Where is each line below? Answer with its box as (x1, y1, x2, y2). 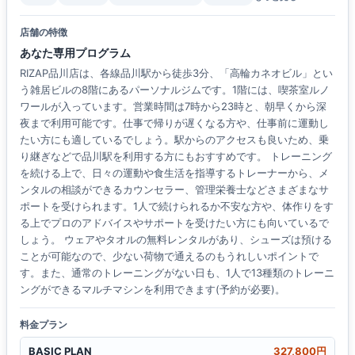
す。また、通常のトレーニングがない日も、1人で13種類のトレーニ (20, 266, 334, 280)
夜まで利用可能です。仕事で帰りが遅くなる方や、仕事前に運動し (20, 116, 329, 130)
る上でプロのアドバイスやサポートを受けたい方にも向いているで (20, 216, 329, 230)
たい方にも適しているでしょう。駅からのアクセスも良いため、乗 (20, 133, 329, 147)
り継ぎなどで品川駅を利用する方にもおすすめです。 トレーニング (20, 150, 332, 163)
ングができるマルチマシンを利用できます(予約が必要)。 (20, 283, 285, 296)
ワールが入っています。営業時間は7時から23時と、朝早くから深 (20, 100, 326, 113)
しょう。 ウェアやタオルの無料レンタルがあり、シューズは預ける (20, 233, 332, 246)
